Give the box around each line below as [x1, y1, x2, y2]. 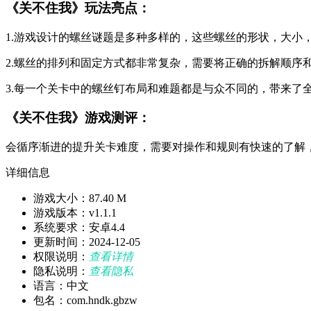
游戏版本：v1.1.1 [33, 207, 117, 219]
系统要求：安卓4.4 [33, 221, 125, 234]
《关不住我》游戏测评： [6, 110, 151, 126]
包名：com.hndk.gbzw [33, 294, 137, 307]
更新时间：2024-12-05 [33, 236, 140, 249]
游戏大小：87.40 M [33, 192, 126, 205]
